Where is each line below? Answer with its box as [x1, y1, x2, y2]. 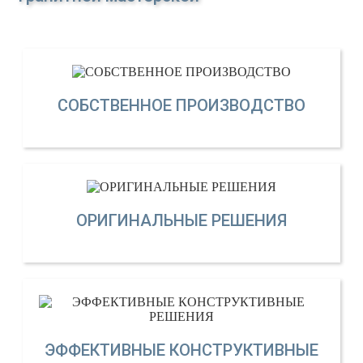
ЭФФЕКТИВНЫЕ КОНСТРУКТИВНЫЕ [45, 340, 318, 360]
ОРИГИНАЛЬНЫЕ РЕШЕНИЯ [76, 210, 287, 230]
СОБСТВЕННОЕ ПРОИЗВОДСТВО [58, 95, 305, 115]
